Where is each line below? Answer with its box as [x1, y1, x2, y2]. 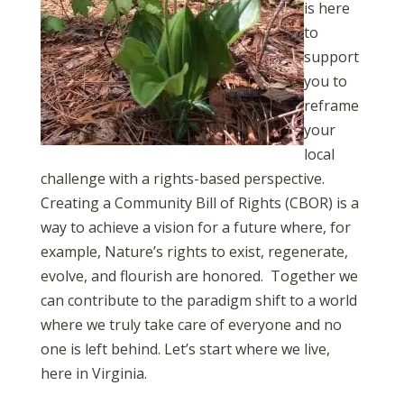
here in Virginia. [40, 363, 147, 384]
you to [303, 71, 347, 92]
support [303, 47, 359, 68]
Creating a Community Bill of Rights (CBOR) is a [40, 193, 359, 214]
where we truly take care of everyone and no [40, 315, 342, 335]
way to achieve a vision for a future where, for [40, 217, 351, 238]
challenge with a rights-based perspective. [40, 169, 325, 189]
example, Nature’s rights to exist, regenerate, [40, 242, 348, 262]
